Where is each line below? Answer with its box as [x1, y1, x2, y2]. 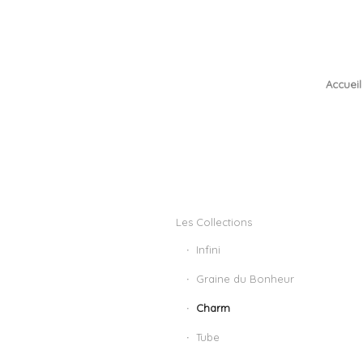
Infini [196, 243, 220, 256]
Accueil [325, 78, 361, 91]
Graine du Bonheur [196, 272, 294, 285]
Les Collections [176, 216, 252, 228]
